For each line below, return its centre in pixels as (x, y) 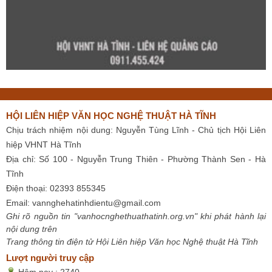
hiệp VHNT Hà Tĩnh (44, 144)
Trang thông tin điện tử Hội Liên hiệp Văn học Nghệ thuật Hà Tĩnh (132, 241)
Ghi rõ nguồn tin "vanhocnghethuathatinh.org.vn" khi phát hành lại (136, 216)
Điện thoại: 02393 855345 (56, 188)
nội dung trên (32, 229)
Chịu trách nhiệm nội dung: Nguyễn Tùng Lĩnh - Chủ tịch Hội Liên (136, 130)
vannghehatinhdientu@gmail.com (97, 202)
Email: (19, 202)
